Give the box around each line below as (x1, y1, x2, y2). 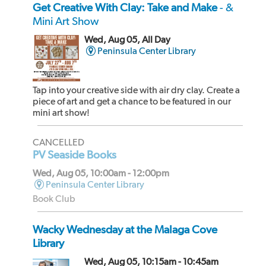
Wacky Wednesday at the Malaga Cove (33, 222, 217, 236)
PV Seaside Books (33, 147, 116, 161)
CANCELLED (33, 136, 84, 148)
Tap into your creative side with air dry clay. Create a (33, 84, 240, 96)
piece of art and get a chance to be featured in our (33, 95, 231, 107)
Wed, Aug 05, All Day (84, 34, 170, 46)
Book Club (33, 192, 75, 204)
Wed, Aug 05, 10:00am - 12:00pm (33, 167, 169, 179)
